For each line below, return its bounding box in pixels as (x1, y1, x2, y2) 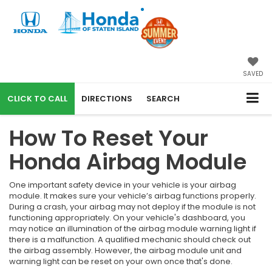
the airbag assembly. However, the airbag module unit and (9, 244, 242, 256)
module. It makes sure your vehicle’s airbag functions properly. (9, 189, 256, 202)
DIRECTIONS (81, 93, 132, 104)
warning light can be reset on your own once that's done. (9, 255, 233, 267)
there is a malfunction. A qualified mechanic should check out (9, 233, 251, 245)
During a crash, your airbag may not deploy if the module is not (9, 200, 256, 212)
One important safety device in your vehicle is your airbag (9, 178, 236, 191)
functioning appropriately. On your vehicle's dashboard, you (9, 211, 245, 223)
